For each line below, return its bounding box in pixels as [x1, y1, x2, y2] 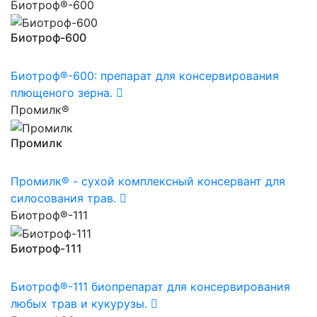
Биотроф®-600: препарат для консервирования [11, 69, 279, 83]
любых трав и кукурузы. [11, 296, 147, 311]
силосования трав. [11, 190, 116, 205]
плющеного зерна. [11, 86, 113, 100]
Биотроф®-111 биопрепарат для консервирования [11, 279, 290, 294]
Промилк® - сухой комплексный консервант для [11, 173, 285, 188]
